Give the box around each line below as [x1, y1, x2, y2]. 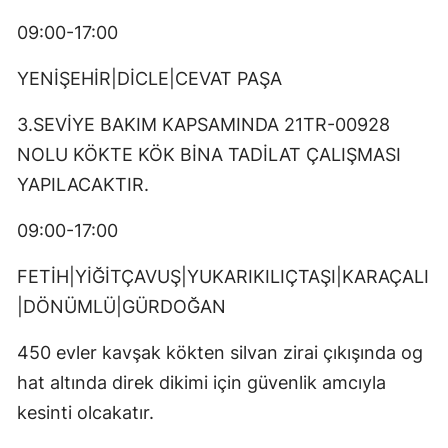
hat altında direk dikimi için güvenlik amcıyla [17, 372, 386, 394]
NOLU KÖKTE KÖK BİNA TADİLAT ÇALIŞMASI [17, 144, 401, 166]
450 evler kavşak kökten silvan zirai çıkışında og [17, 342, 423, 364]
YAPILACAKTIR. [17, 174, 149, 196]
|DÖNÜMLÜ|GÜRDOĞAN [17, 296, 226, 318]
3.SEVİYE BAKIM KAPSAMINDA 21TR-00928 [17, 114, 390, 136]
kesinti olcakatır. [17, 402, 154, 424]
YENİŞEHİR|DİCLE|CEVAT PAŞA [17, 68, 282, 90]
